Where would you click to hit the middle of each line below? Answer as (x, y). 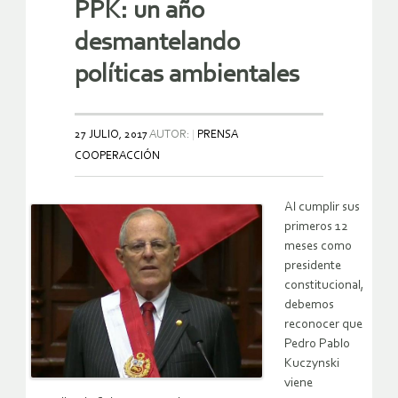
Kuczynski (312, 364)
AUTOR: (170, 135)
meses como (318, 247)
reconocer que (323, 325)
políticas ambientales (187, 76)
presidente (313, 267)
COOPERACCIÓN (117, 156)
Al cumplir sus (322, 208)
